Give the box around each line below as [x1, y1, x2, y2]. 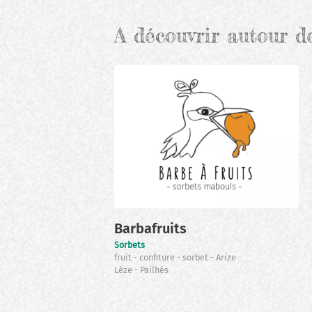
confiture [139, 252, 178, 263]
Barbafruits [114, 220, 187, 237]
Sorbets [114, 240, 146, 251]
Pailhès [140, 265, 169, 276]
